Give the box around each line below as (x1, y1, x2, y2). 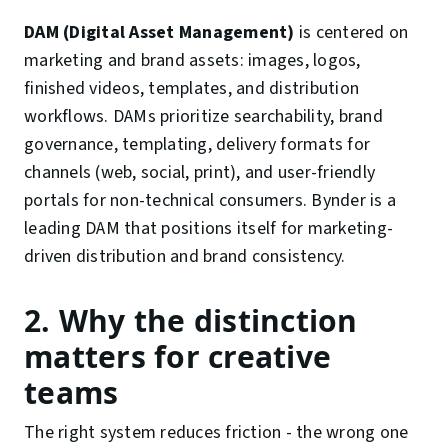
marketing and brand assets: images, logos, (24, 48, 361, 74)
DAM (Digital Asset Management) (24, 20, 295, 46)
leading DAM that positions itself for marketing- (24, 216, 393, 242)
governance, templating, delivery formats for (24, 132, 370, 158)
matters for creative (24, 336, 331, 378)
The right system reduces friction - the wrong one (24, 420, 409, 446)
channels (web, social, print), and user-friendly (24, 160, 375, 186)
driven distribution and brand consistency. (24, 244, 346, 270)
